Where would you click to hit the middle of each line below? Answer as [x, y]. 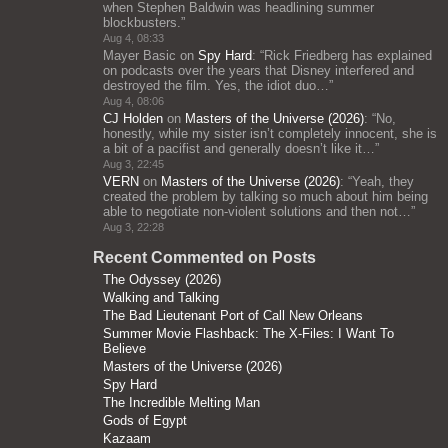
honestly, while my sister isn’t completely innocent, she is [270, 133]
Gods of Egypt [145, 420]
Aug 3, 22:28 [133, 227]
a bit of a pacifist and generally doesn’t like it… [239, 148]
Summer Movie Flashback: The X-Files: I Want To [248, 333]
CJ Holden [133, 118]
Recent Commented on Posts [204, 257]
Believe [124, 348]
